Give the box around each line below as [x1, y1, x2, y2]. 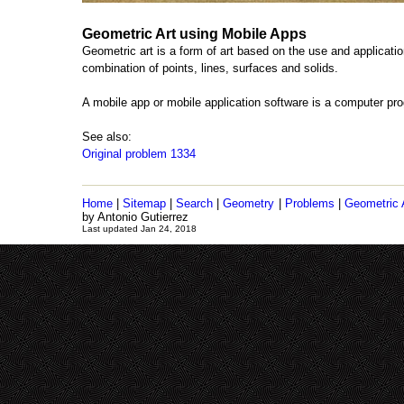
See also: [82, 130, 132, 143]
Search [176, 197, 214, 210]
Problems [284, 197, 335, 210]
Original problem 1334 [82, 147, 196, 161]
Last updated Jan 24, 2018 [82, 224, 197, 234]
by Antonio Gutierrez [82, 210, 188, 224]
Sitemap [123, 197, 167, 210]
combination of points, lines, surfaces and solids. [82, 61, 338, 75]
